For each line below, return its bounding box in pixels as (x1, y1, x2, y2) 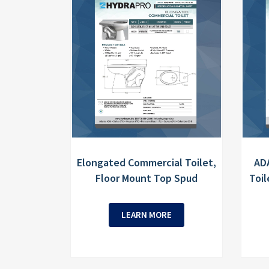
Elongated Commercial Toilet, (77, 156, 217, 170)
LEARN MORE (121, 209, 172, 221)
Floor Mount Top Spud (95, 171, 198, 186)
